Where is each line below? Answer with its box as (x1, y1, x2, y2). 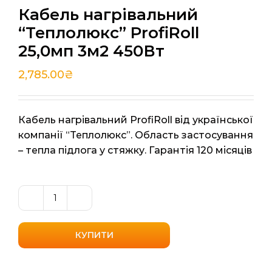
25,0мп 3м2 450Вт (18, 41, 165, 61)
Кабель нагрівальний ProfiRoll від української (18, 114, 253, 126)
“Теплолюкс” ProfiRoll (18, 23, 199, 43)
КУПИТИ (75, 229, 114, 241)
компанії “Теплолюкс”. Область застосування (18, 129, 253, 141)
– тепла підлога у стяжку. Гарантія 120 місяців (18, 144, 252, 157)
